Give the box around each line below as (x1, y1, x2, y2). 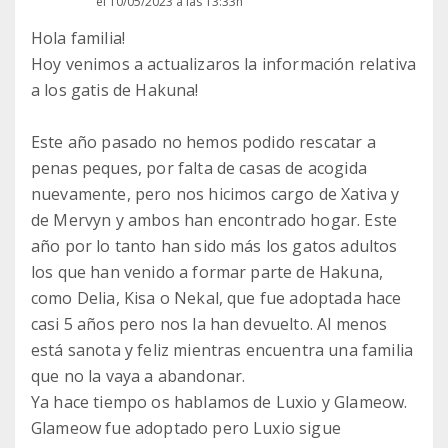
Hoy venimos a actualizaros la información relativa (31, 53, 417, 76)
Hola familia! (31, 27, 126, 50)
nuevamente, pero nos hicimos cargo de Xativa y (31, 183, 400, 206)
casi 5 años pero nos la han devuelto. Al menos (31, 313, 388, 336)
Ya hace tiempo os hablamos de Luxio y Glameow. (31, 391, 408, 414)
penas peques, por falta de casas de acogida (31, 157, 367, 180)
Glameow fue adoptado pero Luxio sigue (31, 417, 341, 440)
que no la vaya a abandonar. (31, 365, 246, 388)
